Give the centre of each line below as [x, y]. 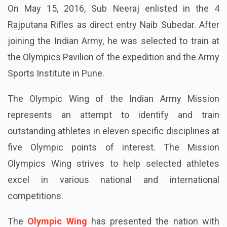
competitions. [35, 196]
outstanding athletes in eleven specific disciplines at [113, 131]
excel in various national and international [113, 180]
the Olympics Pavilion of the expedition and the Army [113, 57]
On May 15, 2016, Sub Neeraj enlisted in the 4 [113, 9]
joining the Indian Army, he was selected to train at [113, 41]
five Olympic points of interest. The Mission [113, 147]
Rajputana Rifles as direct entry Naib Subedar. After [113, 25]
